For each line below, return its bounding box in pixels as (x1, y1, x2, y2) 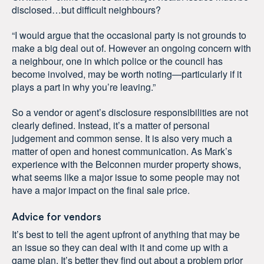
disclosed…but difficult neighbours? (12, 3, 161, 17)
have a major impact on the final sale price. (12, 183, 190, 197)
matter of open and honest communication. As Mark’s (12, 144, 232, 158)
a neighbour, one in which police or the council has (12, 54, 223, 68)
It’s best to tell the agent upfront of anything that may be (12, 227, 240, 242)
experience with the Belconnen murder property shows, (12, 157, 241, 171)
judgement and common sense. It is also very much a (12, 131, 232, 145)
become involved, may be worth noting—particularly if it (12, 67, 242, 81)
